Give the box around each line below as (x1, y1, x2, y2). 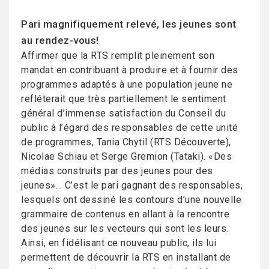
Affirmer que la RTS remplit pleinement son (21, 50, 214, 61)
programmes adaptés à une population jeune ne (21, 79, 232, 90)
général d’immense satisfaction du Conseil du (21, 107, 226, 119)
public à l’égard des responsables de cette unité (21, 122, 238, 133)
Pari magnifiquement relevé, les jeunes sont (21, 18, 237, 30)
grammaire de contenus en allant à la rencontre (21, 208, 229, 220)
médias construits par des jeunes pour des (21, 165, 213, 177)
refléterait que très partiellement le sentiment (21, 93, 226, 104)
